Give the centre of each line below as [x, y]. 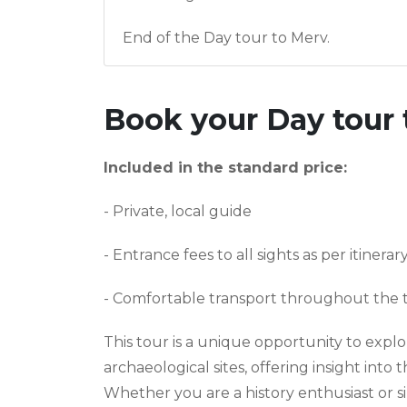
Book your [185, 119]
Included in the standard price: [225, 167]
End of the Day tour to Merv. [226, 37]
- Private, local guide [178, 211]
